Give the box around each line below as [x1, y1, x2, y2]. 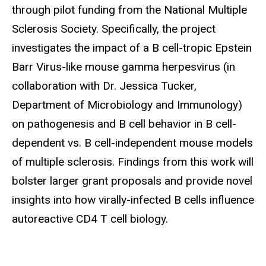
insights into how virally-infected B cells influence [12, 193, 254, 207]
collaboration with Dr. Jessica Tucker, [12, 79, 197, 93]
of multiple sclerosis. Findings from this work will [12, 155, 254, 169]
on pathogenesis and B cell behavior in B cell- [12, 117, 236, 131]
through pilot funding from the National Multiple [12, 3, 247, 17]
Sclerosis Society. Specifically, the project [12, 22, 216, 36]
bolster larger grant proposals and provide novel [12, 174, 252, 188]
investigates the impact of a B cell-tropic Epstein [12, 41, 252, 55]
